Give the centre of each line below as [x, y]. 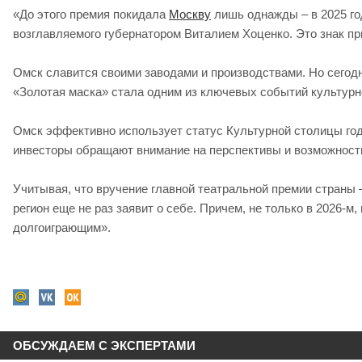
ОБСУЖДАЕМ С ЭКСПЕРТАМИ [104, 346]
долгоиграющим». [62, 228]
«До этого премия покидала [91, 15]
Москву [190, 15]
